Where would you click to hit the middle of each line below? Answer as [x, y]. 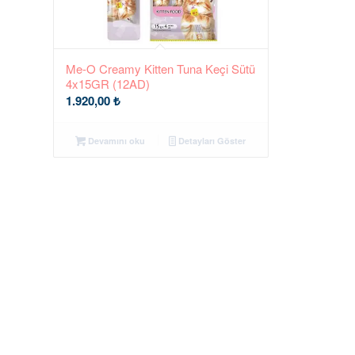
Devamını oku [115, 140]
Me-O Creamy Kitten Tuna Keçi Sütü [160, 68]
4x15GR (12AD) [108, 83]
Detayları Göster [211, 140]
